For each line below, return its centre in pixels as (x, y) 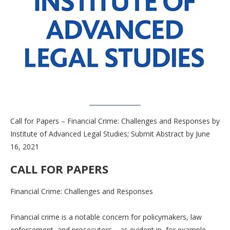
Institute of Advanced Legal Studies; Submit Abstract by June (110, 133)
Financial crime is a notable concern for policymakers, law (106, 217)
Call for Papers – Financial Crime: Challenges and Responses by (115, 121)
